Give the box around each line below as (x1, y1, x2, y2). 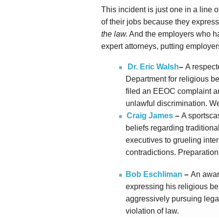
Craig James (127, 111, 173, 120)
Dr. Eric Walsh (128, 63, 179, 71)
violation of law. (126, 207, 181, 215)
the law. (101, 30, 128, 38)
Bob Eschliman (126, 170, 182, 178)
